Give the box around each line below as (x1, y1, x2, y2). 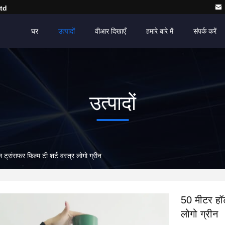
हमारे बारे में (146, 27, 173, 35)
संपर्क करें (193, 27, 216, 35)
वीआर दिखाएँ (95, 27, 126, 35)
